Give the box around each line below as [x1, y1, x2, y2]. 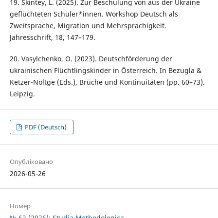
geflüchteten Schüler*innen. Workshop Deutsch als [9, 9, 178, 18]
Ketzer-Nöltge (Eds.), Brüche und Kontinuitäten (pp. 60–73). [9, 77, 205, 87]
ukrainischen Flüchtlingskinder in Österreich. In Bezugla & [9, 65, 201, 75]
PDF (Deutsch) [23, 122, 67, 131]
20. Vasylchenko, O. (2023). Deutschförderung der [9, 54, 172, 63]
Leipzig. [9, 89, 35, 98]
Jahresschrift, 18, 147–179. [9, 32, 95, 42]
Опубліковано [9, 157, 53, 166]
